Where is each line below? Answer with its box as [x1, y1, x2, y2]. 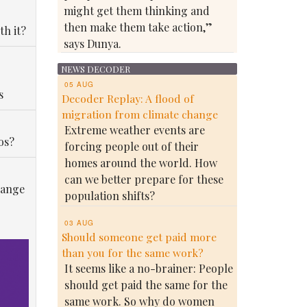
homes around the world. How [64, 156, 217, 170]
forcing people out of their [64, 139, 199, 153]
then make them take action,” [63, 20, 212, 34]
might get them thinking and [63, 3, 210, 18]
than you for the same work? [61, 245, 204, 260]
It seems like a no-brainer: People [64, 261, 233, 275]
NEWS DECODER [60, 63, 130, 75]
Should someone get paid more [61, 230, 217, 244]
